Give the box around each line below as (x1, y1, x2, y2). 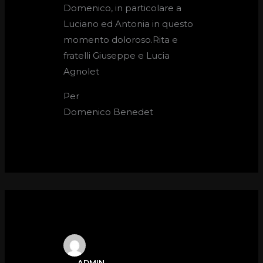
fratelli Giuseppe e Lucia (63, 50, 170, 62)
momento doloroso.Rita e (63, 34, 178, 46)
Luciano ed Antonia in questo (63, 18, 194, 30)
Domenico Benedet (63, 106, 154, 118)
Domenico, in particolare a (63, 2, 182, 14)
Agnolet (63, 66, 100, 77)
